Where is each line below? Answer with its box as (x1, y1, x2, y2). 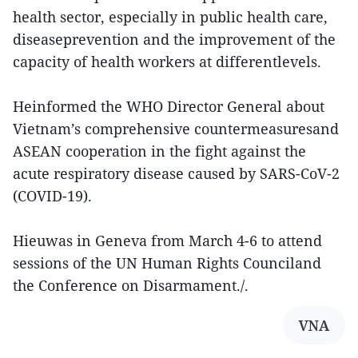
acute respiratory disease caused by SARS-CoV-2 (13, 164, 340, 183)
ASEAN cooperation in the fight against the (13, 141, 306, 161)
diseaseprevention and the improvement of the (13, 30, 336, 49)
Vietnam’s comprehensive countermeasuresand (13, 119, 339, 138)
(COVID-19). (13, 186, 92, 205)
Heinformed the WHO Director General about (13, 97, 324, 116)
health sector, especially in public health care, (13, 7, 328, 26)
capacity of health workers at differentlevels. (13, 52, 321, 71)
